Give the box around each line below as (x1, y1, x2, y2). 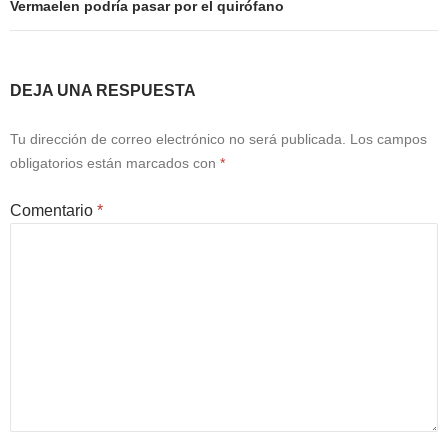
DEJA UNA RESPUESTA (10, 82, 196, 100)
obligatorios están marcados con (10, 155, 220, 172)
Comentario (10, 202, 97, 220)
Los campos (350, 131, 427, 148)
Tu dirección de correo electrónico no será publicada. (10, 131, 346, 148)
